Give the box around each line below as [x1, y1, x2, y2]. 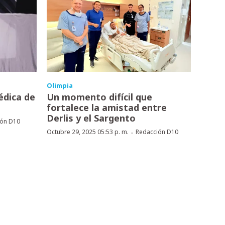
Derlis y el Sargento [46, 111, 136, 124]
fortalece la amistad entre [46, 101, 167, 114]
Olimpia [46, 80, 73, 90]
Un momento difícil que [46, 90, 152, 103]
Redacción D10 [135, 127, 178, 136]
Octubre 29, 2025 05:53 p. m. [46, 127, 129, 136]
